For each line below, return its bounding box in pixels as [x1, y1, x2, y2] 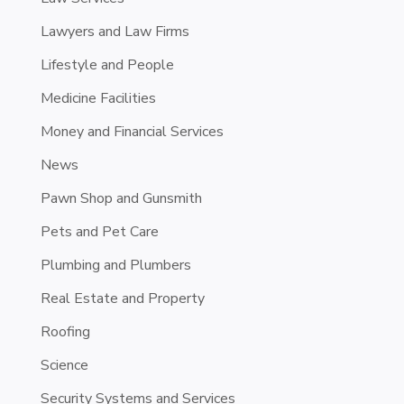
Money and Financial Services [40, 121, 224, 142]
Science [40, 354, 88, 375]
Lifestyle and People [40, 54, 174, 75]
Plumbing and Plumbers [40, 254, 191, 275]
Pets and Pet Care [40, 221, 159, 242]
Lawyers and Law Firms [40, 21, 189, 41]
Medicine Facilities [40, 87, 156, 108]
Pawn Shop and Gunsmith [40, 188, 202, 208]
